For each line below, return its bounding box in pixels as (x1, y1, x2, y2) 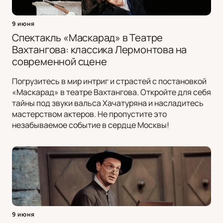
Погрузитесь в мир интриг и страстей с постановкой (12, 76, 207, 87)
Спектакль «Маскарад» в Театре (12, 31, 163, 45)
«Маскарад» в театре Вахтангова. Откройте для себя (12, 87, 211, 98)
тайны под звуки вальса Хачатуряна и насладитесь (12, 98, 204, 109)
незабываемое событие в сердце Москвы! (12, 119, 169, 131)
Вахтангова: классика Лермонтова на (12, 43, 187, 57)
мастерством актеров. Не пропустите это (12, 109, 167, 120)
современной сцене (12, 55, 107, 69)
